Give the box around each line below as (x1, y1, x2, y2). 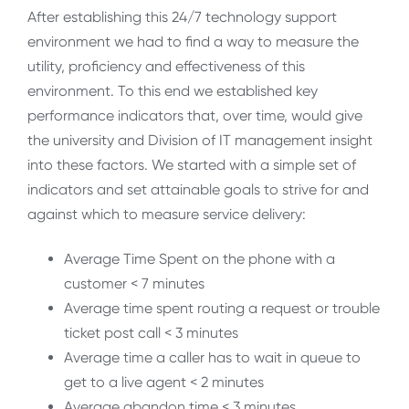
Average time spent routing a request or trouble (64, 299, 380, 318)
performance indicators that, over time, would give (27, 106, 362, 124)
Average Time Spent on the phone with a (64, 250, 335, 268)
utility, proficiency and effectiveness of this (27, 57, 305, 75)
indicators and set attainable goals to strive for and (27, 180, 369, 198)
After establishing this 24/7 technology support (27, 7, 337, 26)
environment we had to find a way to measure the (27, 32, 359, 50)
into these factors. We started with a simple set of (27, 155, 356, 173)
